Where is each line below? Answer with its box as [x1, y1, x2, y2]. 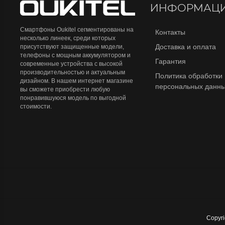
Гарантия [155, 57, 186, 65]
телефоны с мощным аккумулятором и [20, 52, 131, 59]
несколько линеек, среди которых [20, 35, 116, 42]
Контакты [155, 28, 185, 36]
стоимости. [20, 103, 52, 110]
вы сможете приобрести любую [20, 86, 110, 93]
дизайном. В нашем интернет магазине [20, 77, 133, 85]
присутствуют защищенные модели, [20, 43, 124, 51]
